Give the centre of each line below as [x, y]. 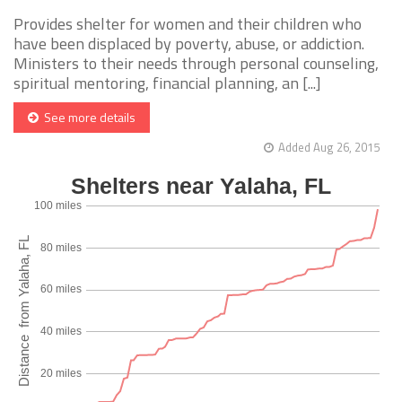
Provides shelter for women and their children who [188, 24]
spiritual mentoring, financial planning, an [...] [167, 83]
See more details [87, 118]
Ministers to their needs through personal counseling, [196, 64]
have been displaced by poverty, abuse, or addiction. [189, 44]
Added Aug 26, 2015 [329, 148]
